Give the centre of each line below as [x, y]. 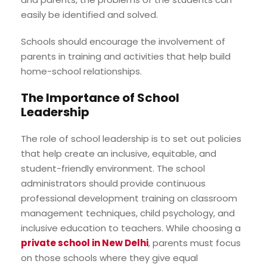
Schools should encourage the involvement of [123, 41]
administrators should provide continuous [113, 183]
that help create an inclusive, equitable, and [119, 153]
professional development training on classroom [129, 198]
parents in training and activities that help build [126, 56]
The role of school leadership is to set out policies [131, 138]
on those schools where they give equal [109, 257]
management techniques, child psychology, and [128, 213]
